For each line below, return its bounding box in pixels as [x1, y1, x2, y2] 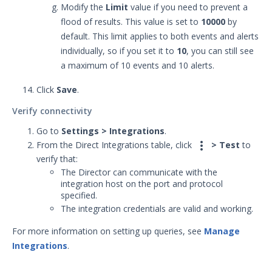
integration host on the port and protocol [61, 178, 223, 189]
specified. [61, 189, 97, 201]
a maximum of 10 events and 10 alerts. [61, 59, 214, 71]
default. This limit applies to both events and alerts [61, 30, 259, 42]
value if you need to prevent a [128, 1, 248, 13]
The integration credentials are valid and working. [61, 203, 253, 214]
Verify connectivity [12, 105, 92, 117]
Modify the [61, 1, 106, 13]
